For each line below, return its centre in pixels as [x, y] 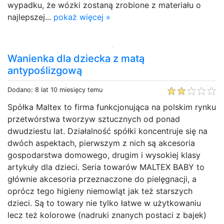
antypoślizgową [45, 70]
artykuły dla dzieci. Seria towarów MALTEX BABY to [106, 167]
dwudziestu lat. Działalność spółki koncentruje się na [107, 131]
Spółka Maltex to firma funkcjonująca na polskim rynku [112, 107]
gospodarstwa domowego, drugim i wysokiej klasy [104, 155]
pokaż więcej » [82, 17]
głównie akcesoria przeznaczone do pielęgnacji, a [102, 179]
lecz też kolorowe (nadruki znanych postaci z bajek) [107, 215]
